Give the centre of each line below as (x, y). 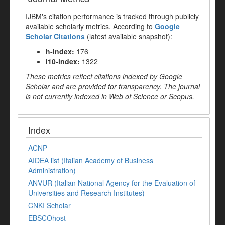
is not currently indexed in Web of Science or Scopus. (110, 97)
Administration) (52, 171)
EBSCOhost (47, 218)
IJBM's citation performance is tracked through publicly (112, 16)
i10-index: (63, 62)
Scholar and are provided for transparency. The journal (113, 87)
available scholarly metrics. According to (90, 26)
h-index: (60, 51)
